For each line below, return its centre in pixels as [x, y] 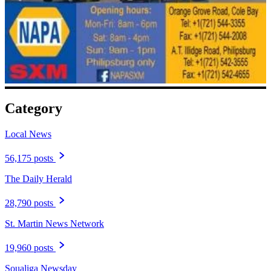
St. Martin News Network [54, 224]
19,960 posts [29, 248]
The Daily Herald [38, 179]
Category [34, 109]
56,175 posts [29, 158]
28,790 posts [29, 203]
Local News [28, 134]
